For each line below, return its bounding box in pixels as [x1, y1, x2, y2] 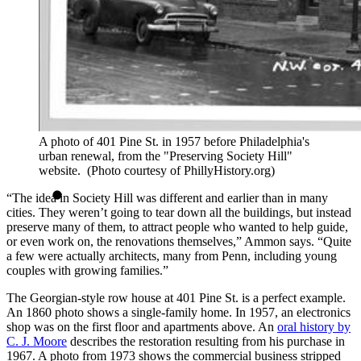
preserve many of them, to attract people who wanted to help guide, [6, 220, 348, 234]
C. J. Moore [6, 334, 67, 349]
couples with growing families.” [6, 263, 172, 278]
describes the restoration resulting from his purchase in [67, 334, 345, 349]
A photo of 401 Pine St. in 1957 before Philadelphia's [39, 135, 309, 149]
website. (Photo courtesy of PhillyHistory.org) [39, 164, 275, 178]
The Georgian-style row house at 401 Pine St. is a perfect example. [6, 291, 346, 305]
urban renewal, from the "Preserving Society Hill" [39, 149, 293, 164]
